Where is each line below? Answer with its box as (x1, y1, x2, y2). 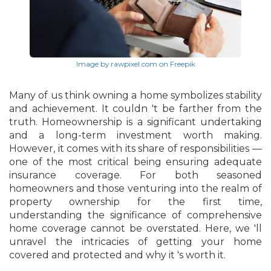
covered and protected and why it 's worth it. (9, 249, 226, 261)
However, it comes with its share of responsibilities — (9, 143, 262, 155)
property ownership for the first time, (9, 196, 262, 208)
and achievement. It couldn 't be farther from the (9, 103, 262, 115)
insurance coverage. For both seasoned (9, 169, 262, 181)
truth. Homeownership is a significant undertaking (9, 116, 262, 128)
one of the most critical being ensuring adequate (9, 156, 262, 168)
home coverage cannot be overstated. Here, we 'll (9, 223, 262, 235)
